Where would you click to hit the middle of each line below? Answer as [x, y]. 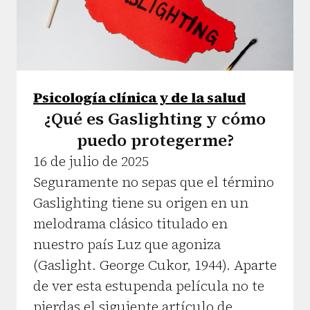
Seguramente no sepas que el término [154, 182]
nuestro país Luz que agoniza [127, 244]
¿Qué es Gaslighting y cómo [155, 118]
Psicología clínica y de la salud [139, 97]
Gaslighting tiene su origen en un [141, 202]
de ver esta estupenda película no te [149, 285]
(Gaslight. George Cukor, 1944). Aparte [155, 265]
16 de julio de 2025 [91, 161]
